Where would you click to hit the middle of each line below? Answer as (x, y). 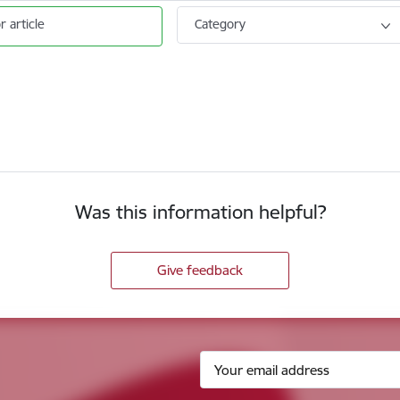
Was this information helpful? (200, 212)
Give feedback (200, 271)
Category (221, 24)
